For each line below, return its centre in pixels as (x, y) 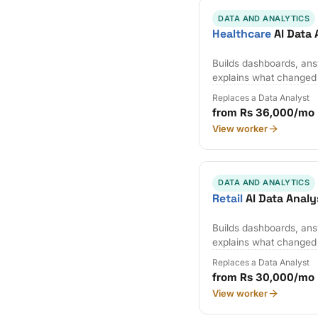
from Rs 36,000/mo (264, 113)
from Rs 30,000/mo (264, 278)
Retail (228, 198)
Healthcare (242, 33)
